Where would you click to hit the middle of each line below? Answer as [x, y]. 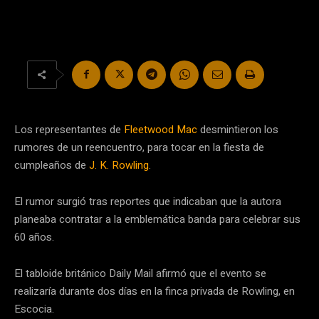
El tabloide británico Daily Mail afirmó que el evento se [140, 273]
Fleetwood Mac [161, 129]
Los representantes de [69, 129]
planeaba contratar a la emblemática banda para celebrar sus [157, 219]
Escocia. [34, 309]
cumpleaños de [52, 165]
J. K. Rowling [119, 165]
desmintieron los [238, 129]
